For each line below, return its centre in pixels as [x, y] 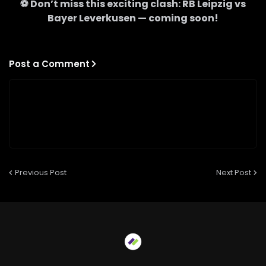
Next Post [234, 172]
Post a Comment [49, 64]
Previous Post [41, 172]
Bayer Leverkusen [92, 18]
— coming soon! [177, 18]
